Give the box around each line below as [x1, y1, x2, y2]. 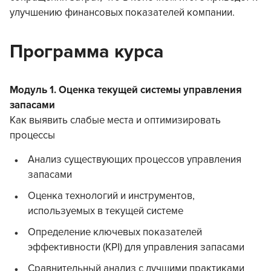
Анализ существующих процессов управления [28, 154, 241, 166]
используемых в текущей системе [28, 205, 183, 218]
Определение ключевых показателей [28, 226, 202, 239]
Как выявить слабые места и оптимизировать [10, 114, 221, 127]
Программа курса [10, 41, 164, 64]
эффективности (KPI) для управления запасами [28, 241, 244, 254]
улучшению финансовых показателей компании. [10, 7, 235, 19]
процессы [10, 129, 55, 142]
